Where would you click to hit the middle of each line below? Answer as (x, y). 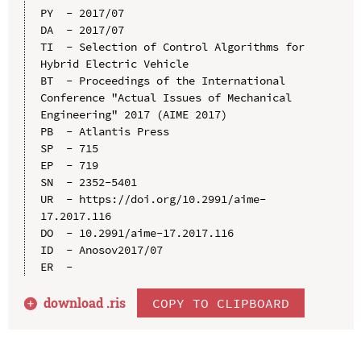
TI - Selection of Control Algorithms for (172, 46)
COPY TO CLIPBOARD (221, 303)
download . (77, 302)
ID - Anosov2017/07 (101, 249)
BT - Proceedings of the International (162, 80)
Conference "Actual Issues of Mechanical (166, 97)
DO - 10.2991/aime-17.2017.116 (137, 232)
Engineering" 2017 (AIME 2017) (133, 114)
